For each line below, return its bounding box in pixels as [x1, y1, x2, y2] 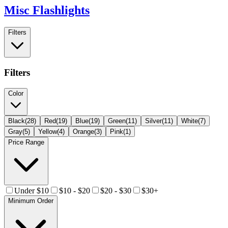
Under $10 [14, 186, 49, 195]
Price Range [8, 138, 44, 146]
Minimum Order [8, 196, 53, 205]
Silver [145, 117, 162, 125]
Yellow [38, 127, 57, 135]
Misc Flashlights [4, 3, 90, 17]
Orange [73, 127, 94, 135]
